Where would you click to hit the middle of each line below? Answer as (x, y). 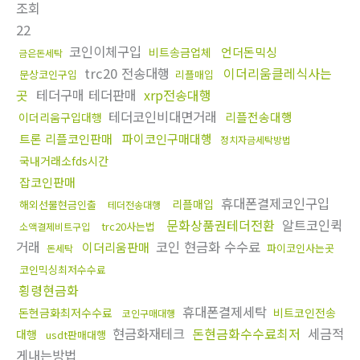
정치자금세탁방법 (256, 140)
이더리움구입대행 (60, 118)
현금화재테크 (149, 334)
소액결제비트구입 (55, 227)
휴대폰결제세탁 (225, 312)
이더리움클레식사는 (278, 74)
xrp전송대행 (178, 95)
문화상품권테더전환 (221, 225)
